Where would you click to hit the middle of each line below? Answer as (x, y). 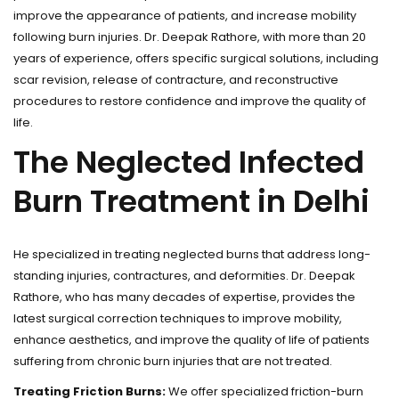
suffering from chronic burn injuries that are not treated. (173, 361)
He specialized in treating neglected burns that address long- (192, 254)
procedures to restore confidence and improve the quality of (190, 101)
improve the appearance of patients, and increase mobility (185, 16)
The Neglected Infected (189, 162)
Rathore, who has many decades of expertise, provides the (184, 297)
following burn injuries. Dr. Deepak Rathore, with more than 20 (190, 37)
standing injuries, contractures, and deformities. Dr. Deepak (184, 276)
